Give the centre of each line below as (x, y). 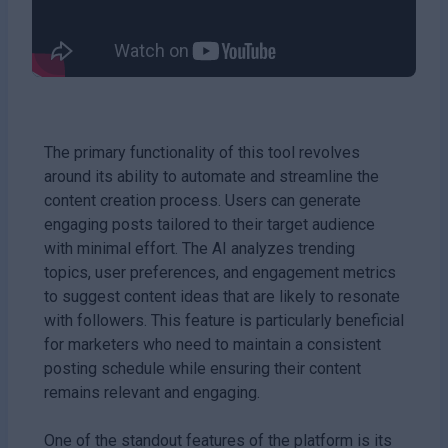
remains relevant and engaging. (152, 392)
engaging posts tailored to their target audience (209, 224)
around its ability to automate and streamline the (211, 176)
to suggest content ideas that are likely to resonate (222, 296)
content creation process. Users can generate (202, 200)
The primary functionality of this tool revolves (202, 152)
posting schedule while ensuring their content (202, 368)
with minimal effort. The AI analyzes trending (199, 248)
